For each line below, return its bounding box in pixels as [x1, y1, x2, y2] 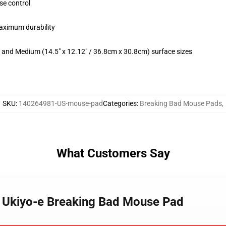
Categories [103, 99, 137, 107]
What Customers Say [56, 146, 170, 160]
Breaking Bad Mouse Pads [140, 99, 222, 107]
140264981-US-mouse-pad [19, 99, 103, 107]
